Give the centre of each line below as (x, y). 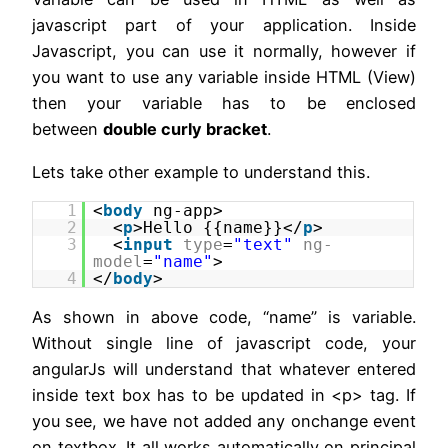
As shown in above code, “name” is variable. (224, 317)
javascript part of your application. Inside (224, 25)
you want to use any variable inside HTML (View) (224, 77)
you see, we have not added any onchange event (224, 421)
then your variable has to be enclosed (224, 103)
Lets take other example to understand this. (201, 171)
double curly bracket (185, 129)
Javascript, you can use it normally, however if (224, 51)
